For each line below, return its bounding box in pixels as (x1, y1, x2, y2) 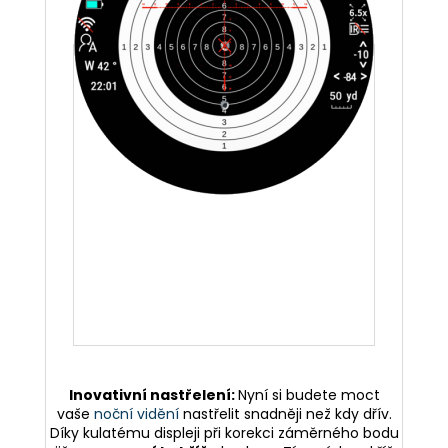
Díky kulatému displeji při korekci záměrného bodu (49, 422, 399, 443)
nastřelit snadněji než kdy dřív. (182, 403, 392, 424)
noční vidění (93, 403, 179, 424)
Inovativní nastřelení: (68, 384, 238, 405)
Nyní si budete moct (237, 384, 380, 405)
